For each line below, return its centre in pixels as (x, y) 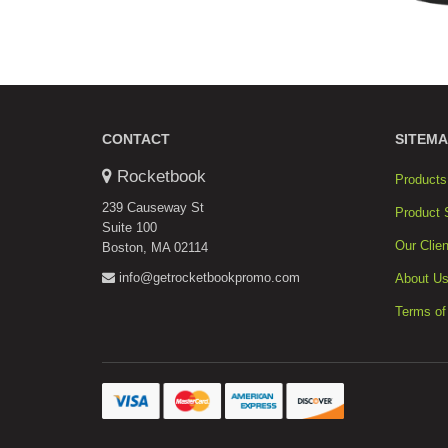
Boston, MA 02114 (155, 247)
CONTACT (136, 138)
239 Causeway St (153, 207)
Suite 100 (129, 227)
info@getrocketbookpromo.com (207, 277)
